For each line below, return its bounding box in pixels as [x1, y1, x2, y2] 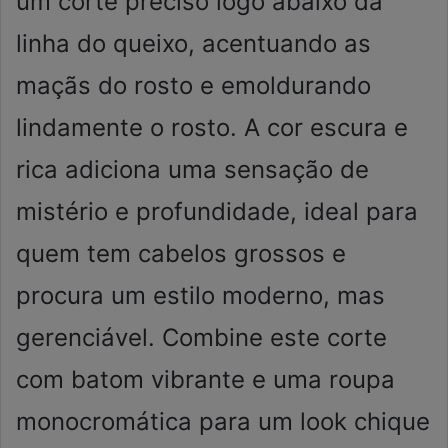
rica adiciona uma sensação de [16, 155, 369, 184]
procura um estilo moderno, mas [16, 281, 385, 310]
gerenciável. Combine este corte [16, 323, 387, 352]
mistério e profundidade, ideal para [16, 197, 418, 226]
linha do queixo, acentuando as [16, 29, 371, 58]
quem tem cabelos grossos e [16, 239, 346, 268]
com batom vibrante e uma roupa [16, 365, 395, 394]
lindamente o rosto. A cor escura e [16, 113, 408, 142]
